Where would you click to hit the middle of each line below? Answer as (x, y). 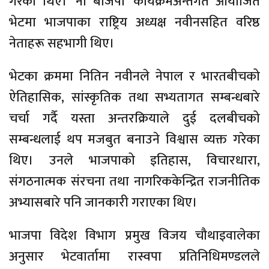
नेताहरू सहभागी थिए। (62, 43)
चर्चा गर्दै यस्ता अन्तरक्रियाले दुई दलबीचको (134, 118)
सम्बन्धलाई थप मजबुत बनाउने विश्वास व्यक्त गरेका (134, 139)
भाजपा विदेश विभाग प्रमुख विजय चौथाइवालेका (134, 235)
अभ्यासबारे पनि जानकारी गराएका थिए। (103, 202)
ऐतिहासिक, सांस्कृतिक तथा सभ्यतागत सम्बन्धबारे (134, 97)
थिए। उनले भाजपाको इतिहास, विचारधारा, (134, 160)
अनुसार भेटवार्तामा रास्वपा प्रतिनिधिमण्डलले (134, 256)
